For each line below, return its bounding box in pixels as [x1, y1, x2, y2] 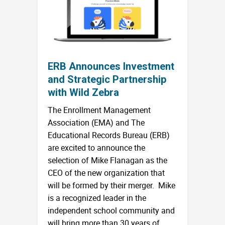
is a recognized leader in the [48, 192, 146, 203]
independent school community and [48, 204, 175, 216]
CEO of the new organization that [48, 167, 165, 178]
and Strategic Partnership [48, 73, 166, 85]
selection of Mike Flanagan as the [48, 154, 167, 166]
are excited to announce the [48, 142, 145, 153]
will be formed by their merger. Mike [48, 179, 175, 191]
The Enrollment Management [48, 104, 151, 116]
